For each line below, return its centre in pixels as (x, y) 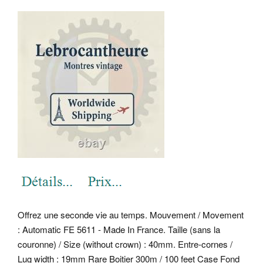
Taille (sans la (194, 229)
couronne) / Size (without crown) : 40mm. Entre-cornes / (125, 244)
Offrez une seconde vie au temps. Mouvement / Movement (131, 214)
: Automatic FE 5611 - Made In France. (93, 229)
